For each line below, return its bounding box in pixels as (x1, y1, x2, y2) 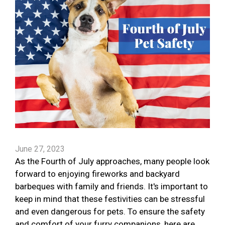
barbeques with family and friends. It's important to (15, 181, 208, 192)
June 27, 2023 (15, 144, 65, 154)
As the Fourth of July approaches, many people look (15, 156, 209, 167)
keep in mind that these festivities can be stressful (15, 194, 205, 204)
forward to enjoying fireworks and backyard (15, 169, 180, 179)
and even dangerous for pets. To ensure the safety (15, 206, 205, 217)
